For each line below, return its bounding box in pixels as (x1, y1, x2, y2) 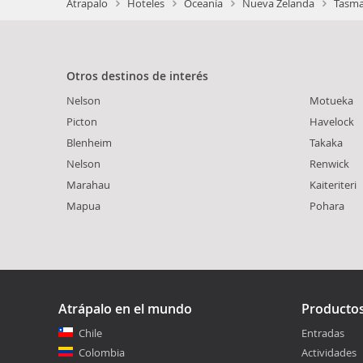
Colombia (79, 345, 125, 361)
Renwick (310, 156, 349, 172)
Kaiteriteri (310, 177, 357, 193)
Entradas (301, 326, 344, 341)
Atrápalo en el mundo (58, 300, 192, 318)
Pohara (310, 199, 344, 214)
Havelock (310, 114, 354, 130)
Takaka (310, 135, 343, 151)
